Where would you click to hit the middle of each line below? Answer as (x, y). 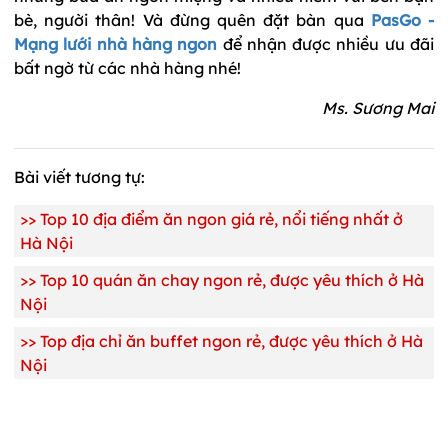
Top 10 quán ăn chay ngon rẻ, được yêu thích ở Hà (232, 279)
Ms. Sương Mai (378, 107)
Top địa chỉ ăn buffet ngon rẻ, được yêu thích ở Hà (231, 340)
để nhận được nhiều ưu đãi (326, 43)
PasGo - (402, 19)
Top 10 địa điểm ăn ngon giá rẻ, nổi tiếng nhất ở (221, 218)
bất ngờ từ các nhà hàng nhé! (127, 67)
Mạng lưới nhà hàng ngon (116, 43)
